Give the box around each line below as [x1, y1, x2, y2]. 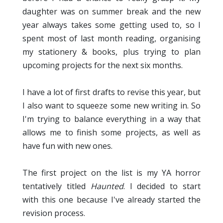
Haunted [90, 181, 123, 192]
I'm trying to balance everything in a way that [22, 113, 201, 125]
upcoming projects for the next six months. [22, 60, 183, 71]
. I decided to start [123, 181, 201, 192]
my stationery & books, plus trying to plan [22, 46, 201, 58]
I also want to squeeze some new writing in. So [22, 100, 201, 111]
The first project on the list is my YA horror [22, 167, 201, 179]
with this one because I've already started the [22, 194, 201, 206]
